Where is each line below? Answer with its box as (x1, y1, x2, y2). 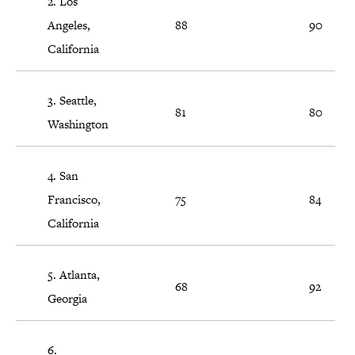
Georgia (48, 290, 87, 307)
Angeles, (48, 17, 90, 34)
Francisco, (48, 191, 101, 208)
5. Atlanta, (48, 266, 100, 284)
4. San (48, 167, 78, 185)
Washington (48, 116, 109, 133)
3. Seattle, (48, 92, 97, 109)
